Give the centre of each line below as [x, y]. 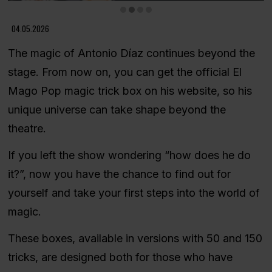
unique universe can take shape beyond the [117, 110]
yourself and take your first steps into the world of [134, 192]
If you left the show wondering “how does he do [129, 155]
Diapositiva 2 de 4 [34, 20]
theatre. [27, 129]
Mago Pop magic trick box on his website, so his [130, 91]
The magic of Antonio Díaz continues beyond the [131, 53]
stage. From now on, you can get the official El [124, 72]
